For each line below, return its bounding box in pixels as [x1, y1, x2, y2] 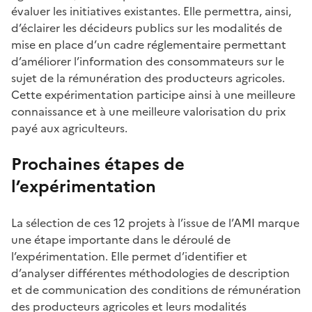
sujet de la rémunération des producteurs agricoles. [11, 69, 285, 86]
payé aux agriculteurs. [11, 119, 127, 136]
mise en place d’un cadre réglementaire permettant [11, 36, 286, 53]
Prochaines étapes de [11, 151, 185, 177]
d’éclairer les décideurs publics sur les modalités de [11, 19, 282, 36]
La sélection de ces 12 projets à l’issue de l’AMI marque [11, 214, 299, 231]
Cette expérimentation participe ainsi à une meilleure [11, 86, 295, 103]
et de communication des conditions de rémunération [11, 281, 301, 298]
